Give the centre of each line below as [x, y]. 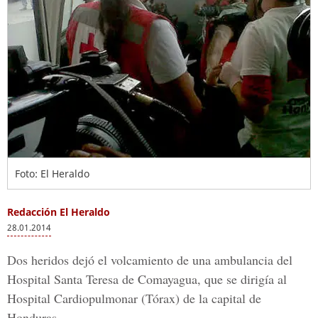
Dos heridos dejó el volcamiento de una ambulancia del [150, 260]
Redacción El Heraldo [59, 212]
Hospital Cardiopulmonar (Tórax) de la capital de [134, 298]
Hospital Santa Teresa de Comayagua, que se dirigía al [147, 279]
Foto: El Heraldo [52, 174]
